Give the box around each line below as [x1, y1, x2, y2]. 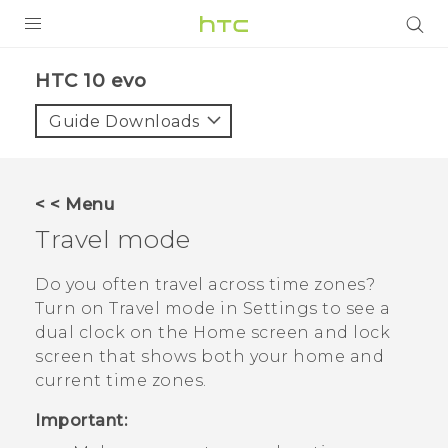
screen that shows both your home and [35, 347, 384, 367]
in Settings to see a [215, 299, 390, 319]
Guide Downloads [49, 112, 200, 131]
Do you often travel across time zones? [35, 275, 375, 295]
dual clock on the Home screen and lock [35, 323, 390, 343]
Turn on [35, 299, 109, 319]
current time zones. [35, 371, 207, 391]
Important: [35, 411, 127, 431]
